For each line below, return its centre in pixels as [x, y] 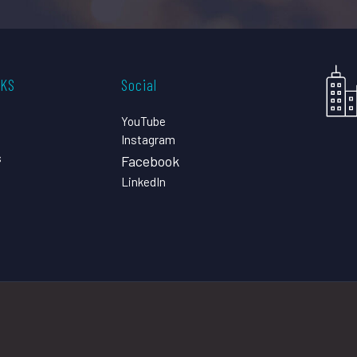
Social [139, 84]
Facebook [150, 161]
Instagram [148, 139]
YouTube [143, 121]
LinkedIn [143, 181]
